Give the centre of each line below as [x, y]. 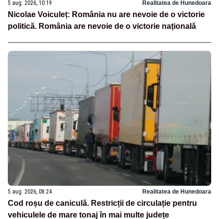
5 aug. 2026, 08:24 [30, 192]
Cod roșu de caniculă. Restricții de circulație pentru [102, 203]
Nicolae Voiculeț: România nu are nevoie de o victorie [106, 14]
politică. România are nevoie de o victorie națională [102, 26]
